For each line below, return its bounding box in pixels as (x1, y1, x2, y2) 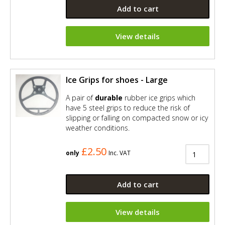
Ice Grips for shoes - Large (66, 74, 168, 85)
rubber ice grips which (123, 92, 195, 102)
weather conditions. (66, 123, 130, 133)
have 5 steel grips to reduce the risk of (66, 102, 190, 113)
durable (95, 92, 123, 102)
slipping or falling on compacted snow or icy (66, 113, 208, 123)
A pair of (66, 92, 95, 102)
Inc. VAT (108, 149, 131, 158)
